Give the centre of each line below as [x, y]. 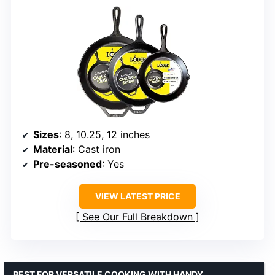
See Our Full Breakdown [137, 217]
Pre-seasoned [68, 164]
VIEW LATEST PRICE [137, 196]
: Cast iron [96, 149]
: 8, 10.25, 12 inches [104, 135]
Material [53, 149]
